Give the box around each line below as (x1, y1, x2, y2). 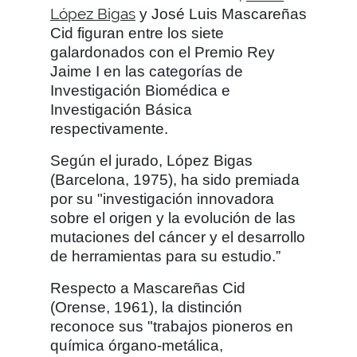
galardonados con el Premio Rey (50, 44, 275, 61)
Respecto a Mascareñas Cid (50, 280, 245, 296)
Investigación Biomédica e (50, 82, 230, 99)
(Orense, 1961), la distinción (50, 299, 242, 316)
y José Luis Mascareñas (135, 6, 307, 22)
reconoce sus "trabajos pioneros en (50, 318, 293, 335)
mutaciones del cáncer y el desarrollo (50, 229, 305, 245)
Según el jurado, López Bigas (50, 152, 253, 169)
